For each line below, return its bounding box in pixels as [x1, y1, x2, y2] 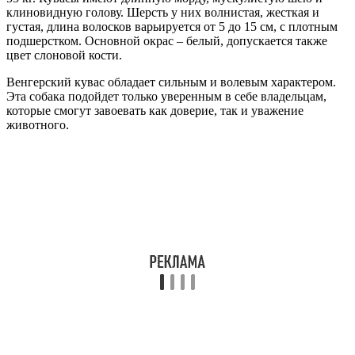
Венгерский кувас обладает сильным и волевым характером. [6, 75, 336, 90]
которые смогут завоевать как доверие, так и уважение [6, 104, 303, 118]
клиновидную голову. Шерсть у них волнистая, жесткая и [6, 6, 319, 20]
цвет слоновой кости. [6, 48, 122, 63]
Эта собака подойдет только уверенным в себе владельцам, [6, 90, 326, 104]
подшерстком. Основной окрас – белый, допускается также [6, 34, 327, 48]
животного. [6, 118, 69, 132]
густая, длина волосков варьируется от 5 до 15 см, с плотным [6, 20, 338, 34]
